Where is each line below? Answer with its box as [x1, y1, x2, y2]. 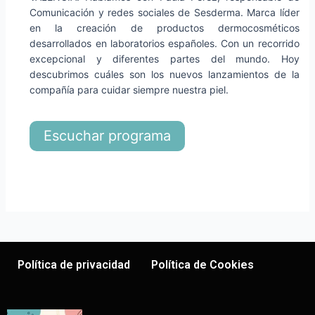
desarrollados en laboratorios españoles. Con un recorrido [30, 37, 300, 50]
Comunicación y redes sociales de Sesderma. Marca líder [30, 6, 300, 19]
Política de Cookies [151, 258, 254, 272]
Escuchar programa [44, 127, 172, 144]
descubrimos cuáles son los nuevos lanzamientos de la [30, 68, 300, 81]
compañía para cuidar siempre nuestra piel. [30, 84, 229, 96]
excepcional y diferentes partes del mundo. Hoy [30, 53, 300, 65]
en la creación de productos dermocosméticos [30, 22, 300, 34]
